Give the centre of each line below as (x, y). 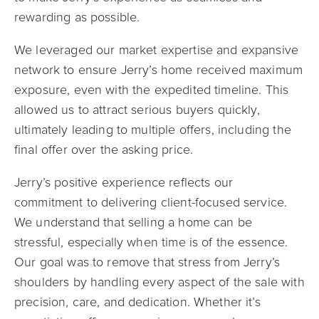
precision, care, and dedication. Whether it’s (137, 302)
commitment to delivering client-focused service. (151, 202)
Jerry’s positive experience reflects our (124, 182)
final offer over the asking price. (106, 150)
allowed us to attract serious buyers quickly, (137, 110)
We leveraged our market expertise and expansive (157, 50)
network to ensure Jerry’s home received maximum (159, 70)
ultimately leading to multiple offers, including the (153, 130)
